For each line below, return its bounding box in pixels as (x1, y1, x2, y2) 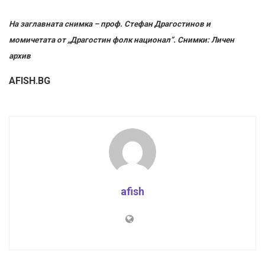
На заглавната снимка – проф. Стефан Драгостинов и (9, 20, 211, 29)
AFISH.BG (9, 75, 50, 87)
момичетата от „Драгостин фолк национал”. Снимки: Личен (9, 35, 234, 45)
